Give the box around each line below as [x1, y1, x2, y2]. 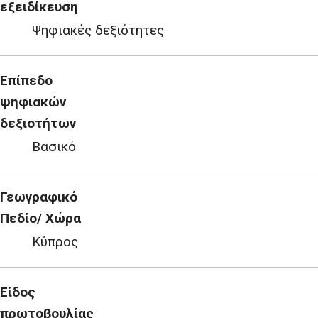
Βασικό [31, 138, 76, 155]
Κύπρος [31, 234, 78, 250]
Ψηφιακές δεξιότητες [31, 22, 164, 38]
